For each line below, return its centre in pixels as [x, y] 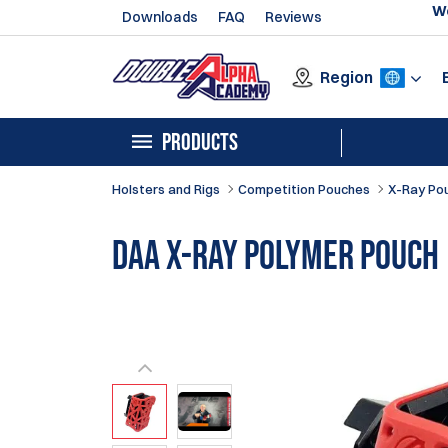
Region [346, 76]
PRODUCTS [200, 142]
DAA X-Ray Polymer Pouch [275, 257]
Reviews [293, 17]
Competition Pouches [304, 189]
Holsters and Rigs [166, 189]
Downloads [160, 17]
